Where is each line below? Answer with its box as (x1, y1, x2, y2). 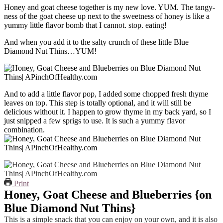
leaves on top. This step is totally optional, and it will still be (4, 98, 191, 107)
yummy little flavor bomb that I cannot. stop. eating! (4, 20, 167, 29)
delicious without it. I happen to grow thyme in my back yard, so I (4, 107, 211, 116)
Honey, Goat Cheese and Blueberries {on (4, 188, 212, 201)
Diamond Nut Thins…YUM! (4, 46, 97, 55)
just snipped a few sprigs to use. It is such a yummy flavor (4, 116, 185, 125)
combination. (4, 125, 45, 134)
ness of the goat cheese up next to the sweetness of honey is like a (4, 11, 210, 20)
